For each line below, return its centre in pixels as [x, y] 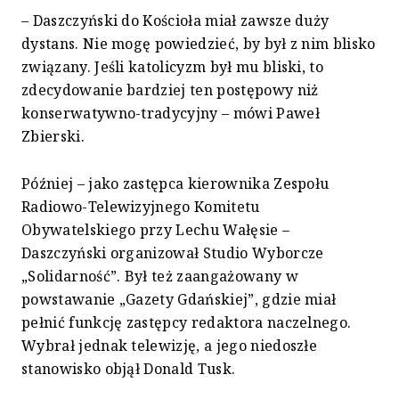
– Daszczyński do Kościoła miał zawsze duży [175, 21]
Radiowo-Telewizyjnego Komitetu [141, 207]
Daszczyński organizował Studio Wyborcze [173, 253]
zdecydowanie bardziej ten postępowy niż [170, 90]
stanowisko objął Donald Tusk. [129, 369]
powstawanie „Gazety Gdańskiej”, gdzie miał [179, 300]
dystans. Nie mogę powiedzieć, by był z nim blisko [199, 44]
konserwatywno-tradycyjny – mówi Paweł [171, 114]
